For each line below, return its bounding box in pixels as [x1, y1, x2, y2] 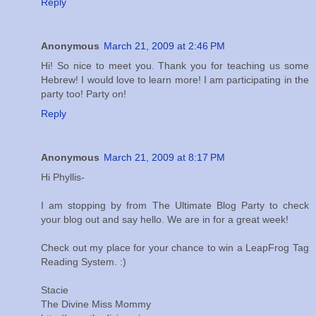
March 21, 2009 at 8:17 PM [104, 152, 225, 164]
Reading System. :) [41, 256, 126, 268]
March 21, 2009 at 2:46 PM [104, 40, 225, 52]
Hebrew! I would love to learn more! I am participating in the [41, 74, 309, 86]
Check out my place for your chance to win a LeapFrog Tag [41, 242, 309, 254]
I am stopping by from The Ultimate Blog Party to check [41, 200, 309, 212]
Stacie [41, 284, 68, 296]
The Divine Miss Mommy [41, 298, 151, 310]
